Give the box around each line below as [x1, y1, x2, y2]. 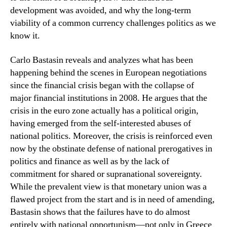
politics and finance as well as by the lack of [10, 155, 169, 167]
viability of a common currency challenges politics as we [10, 17, 216, 29]
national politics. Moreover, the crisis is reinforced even [10, 130, 212, 142]
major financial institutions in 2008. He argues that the [10, 92, 207, 104]
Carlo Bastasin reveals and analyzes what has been [10, 54, 193, 66]
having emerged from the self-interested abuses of [10, 117, 191, 129]
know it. [10, 30, 40, 42]
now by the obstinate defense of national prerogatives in [10, 142, 212, 155]
